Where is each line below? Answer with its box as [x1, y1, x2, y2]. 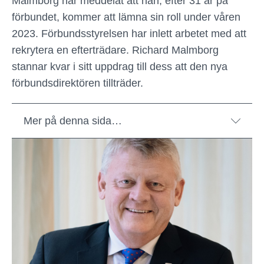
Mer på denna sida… [24, 115, 122, 127]
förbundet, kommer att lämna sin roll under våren [12, 11, 240, 23]
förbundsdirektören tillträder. [12, 77, 143, 89]
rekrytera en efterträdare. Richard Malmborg [12, 44, 219, 56]
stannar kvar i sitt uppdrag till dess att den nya [12, 61, 227, 72]
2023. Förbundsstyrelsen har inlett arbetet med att [12, 28, 246, 39]
